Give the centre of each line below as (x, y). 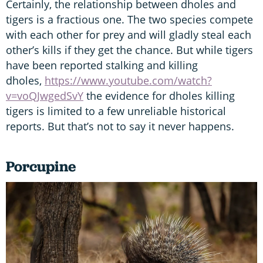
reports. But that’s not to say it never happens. (120, 127)
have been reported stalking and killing (102, 65)
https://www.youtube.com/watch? (128, 81)
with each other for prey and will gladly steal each (129, 35)
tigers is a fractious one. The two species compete (129, 20)
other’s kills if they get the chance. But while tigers (129, 50)
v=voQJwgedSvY (45, 96)
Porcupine (41, 167)
